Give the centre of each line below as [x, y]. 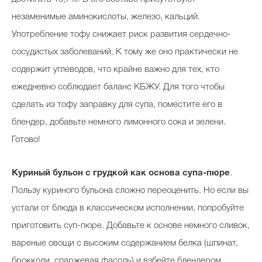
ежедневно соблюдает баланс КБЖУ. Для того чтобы [118, 87]
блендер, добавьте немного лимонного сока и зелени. [119, 123]
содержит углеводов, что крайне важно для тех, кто [116, 70]
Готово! [26, 140]
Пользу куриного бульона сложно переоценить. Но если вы [130, 191]
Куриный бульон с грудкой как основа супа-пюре [121, 173]
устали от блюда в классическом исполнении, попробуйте [128, 208]
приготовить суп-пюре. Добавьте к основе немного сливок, [131, 226]
